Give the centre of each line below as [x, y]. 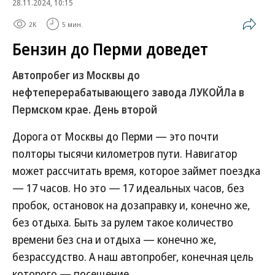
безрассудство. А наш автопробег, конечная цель [133, 257]
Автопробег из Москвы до [76, 75]
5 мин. [72, 24]
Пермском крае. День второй [85, 110]
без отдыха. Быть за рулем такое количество [123, 222]
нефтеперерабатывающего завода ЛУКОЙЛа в [128, 92]
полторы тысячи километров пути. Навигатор [125, 153]
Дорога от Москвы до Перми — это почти [115, 136]
